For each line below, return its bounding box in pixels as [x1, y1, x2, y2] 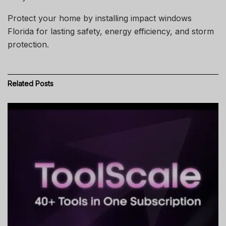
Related [8, 79, 33, 88]
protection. [8, 39, 49, 49]
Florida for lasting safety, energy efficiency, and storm [8, 26, 214, 36]
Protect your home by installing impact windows [8, 13, 192, 23]
